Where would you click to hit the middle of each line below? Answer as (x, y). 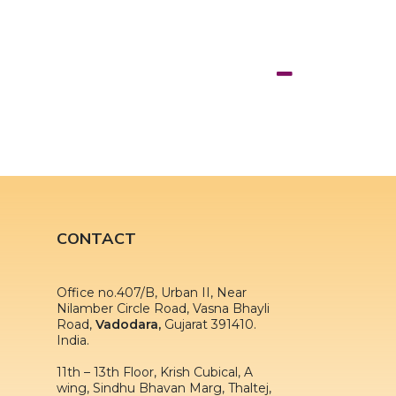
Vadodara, (128, 324)
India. (72, 340)
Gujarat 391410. (208, 324)
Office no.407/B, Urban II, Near (151, 292)
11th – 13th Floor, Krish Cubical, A (154, 372)
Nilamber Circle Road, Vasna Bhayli (163, 308)
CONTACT (96, 238)
